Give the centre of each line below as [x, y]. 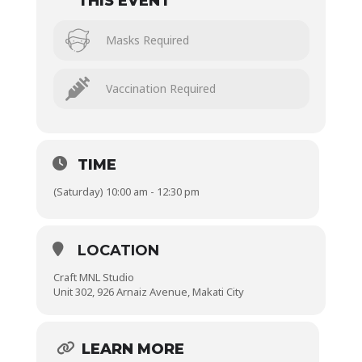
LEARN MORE [133, 349]
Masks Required [147, 40]
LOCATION [118, 251]
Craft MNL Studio [93, 278]
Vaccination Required [160, 89]
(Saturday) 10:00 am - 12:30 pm [126, 192]
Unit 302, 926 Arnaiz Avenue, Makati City [148, 292]
